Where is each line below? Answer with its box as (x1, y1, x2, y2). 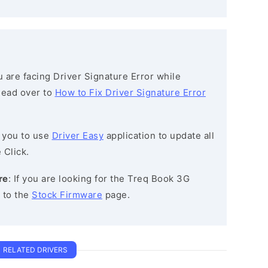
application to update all (103, 130, 214, 141)
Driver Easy (51, 130, 103, 141)
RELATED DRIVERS (3, 245, 68, 254)
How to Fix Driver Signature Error (54, 87, 206, 98)
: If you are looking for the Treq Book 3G (8, 173, 190, 184)
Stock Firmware (32, 189, 102, 200)
